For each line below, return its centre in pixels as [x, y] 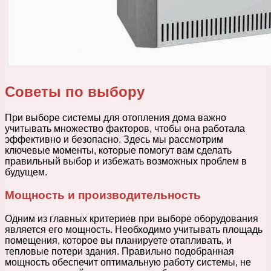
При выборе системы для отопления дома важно [116, 117]
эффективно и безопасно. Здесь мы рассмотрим [114, 139]
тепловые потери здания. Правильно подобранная [119, 252]
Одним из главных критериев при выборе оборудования [132, 219]
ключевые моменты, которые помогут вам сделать [118, 150]
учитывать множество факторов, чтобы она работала [125, 128]
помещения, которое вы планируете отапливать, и [118, 241]
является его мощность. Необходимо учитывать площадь [134, 230]
